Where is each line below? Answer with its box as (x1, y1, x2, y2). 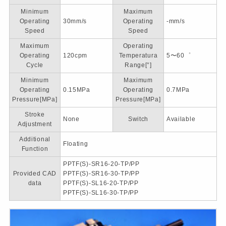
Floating (63, 140, 88, 148)
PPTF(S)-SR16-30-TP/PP (63, 170, 140, 178)
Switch (128, 116, 149, 123)
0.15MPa (63, 86, 90, 94)
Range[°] (125, 62, 152, 69)
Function (21, 145, 48, 153)
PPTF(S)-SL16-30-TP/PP (63, 189, 139, 197)
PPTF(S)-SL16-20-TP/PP (63, 180, 139, 187)
